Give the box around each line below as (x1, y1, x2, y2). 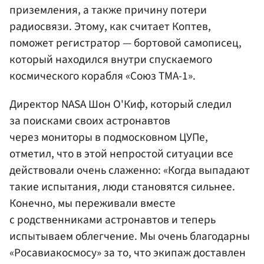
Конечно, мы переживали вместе (9, 194, 176, 212)
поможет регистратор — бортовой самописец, (9, 35, 242, 52)
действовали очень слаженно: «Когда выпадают (9, 161, 250, 179)
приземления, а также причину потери (9, 2, 207, 19)
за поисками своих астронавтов (9, 112, 170, 129)
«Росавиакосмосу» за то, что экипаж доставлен (9, 244, 246, 261)
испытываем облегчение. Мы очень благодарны (9, 227, 250, 245)
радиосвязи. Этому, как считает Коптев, (9, 18, 211, 35)
